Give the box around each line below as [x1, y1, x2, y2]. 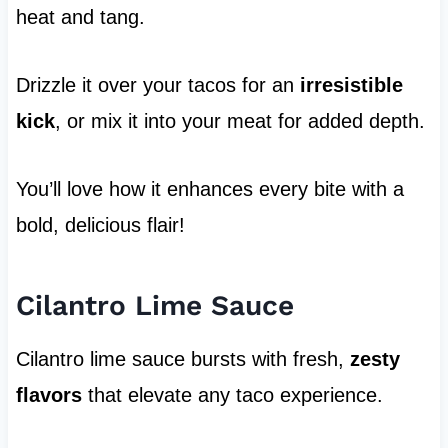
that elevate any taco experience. [81, 384, 383, 407]
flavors [15, 384, 82, 407]
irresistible [299, 74, 403, 97]
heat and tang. [15, 6, 145, 29]
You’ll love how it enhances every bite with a [15, 178, 404, 201]
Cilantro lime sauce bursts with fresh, [15, 348, 350, 371]
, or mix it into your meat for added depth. [54, 110, 425, 133]
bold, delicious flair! [15, 214, 185, 237]
